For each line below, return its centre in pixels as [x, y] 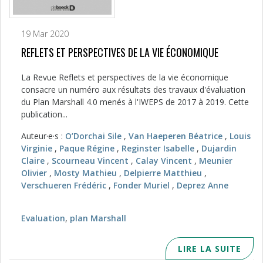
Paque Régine [87, 148]
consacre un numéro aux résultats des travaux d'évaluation [133, 89]
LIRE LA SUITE [210, 248]
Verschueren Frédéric [64, 185]
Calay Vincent [164, 160]
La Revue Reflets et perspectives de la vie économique [125, 77]
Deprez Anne [203, 185]
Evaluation [43, 218]
